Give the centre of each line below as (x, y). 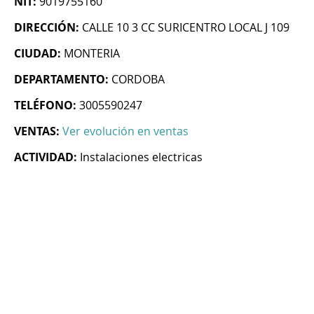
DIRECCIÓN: (47, 28)
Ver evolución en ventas (125, 131)
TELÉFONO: (45, 105)
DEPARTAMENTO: (61, 80)
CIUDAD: (37, 54)
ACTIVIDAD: (46, 157)
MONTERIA (92, 54)
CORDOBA (138, 80)
